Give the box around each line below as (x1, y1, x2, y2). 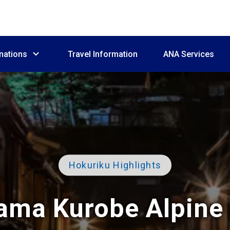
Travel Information (68, 49, 138, 59)
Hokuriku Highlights (68, 159, 162, 170)
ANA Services (163, 49, 214, 59)
